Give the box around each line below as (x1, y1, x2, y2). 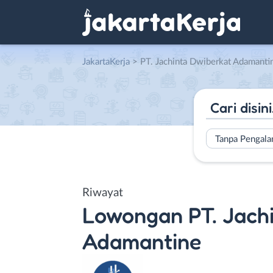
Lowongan (82, 201, 183, 228)
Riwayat (82, 186, 123, 199)
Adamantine (82, 227, 201, 254)
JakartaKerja (82, 57, 130, 66)
